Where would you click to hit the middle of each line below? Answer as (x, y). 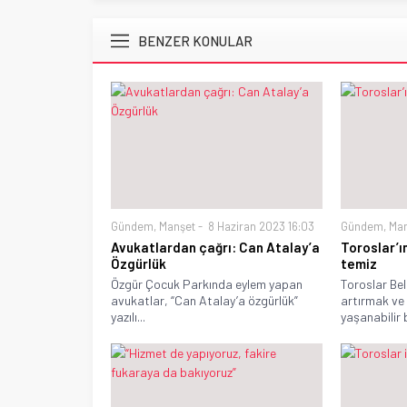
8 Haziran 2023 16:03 (260, 226)
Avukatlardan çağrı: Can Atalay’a (215, 247)
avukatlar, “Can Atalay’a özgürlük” (204, 300)
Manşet (177, 226)
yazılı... (128, 316)
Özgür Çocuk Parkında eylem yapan (207, 283)
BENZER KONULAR (195, 40)
